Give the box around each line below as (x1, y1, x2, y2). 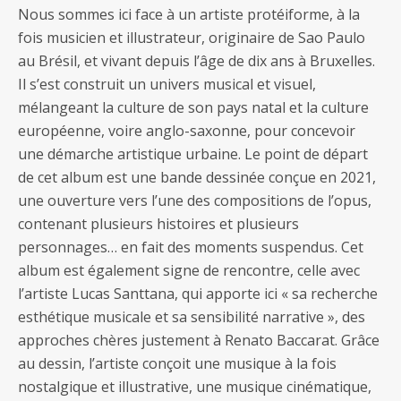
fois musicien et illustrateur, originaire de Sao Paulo (18, 28, 365, 48)
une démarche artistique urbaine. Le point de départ (18, 144, 368, 165)
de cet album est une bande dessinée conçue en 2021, (18, 167, 376, 188)
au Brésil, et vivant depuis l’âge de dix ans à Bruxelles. (18, 51, 375, 72)
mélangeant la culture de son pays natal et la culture (18, 98, 369, 118)
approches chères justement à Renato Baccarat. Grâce (18, 330, 380, 351)
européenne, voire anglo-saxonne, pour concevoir (18, 121, 355, 141)
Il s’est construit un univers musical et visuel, (18, 74, 316, 95)
